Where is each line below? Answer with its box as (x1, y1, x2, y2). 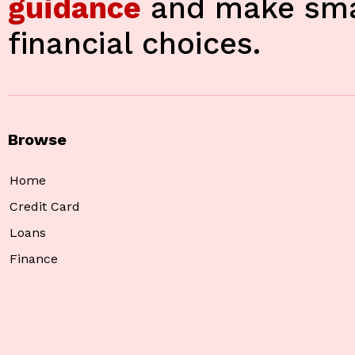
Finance (10, 251, 58, 267)
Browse (8, 130, 67, 150)
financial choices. (8, 26, 261, 62)
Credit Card (10, 199, 80, 215)
